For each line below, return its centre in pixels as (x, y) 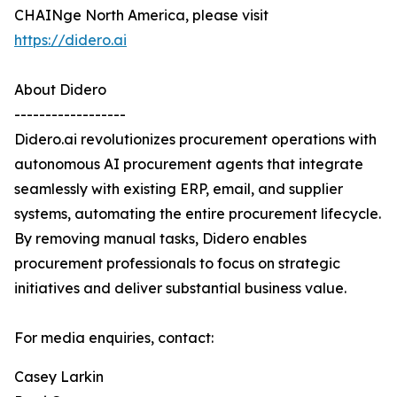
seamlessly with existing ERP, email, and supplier (179, 189)
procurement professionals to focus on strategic (177, 264)
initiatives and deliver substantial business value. (180, 288)
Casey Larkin (59, 377)
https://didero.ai (70, 40)
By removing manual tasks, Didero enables (160, 239)
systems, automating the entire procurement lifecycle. (198, 214)
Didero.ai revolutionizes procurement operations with (195, 140)
